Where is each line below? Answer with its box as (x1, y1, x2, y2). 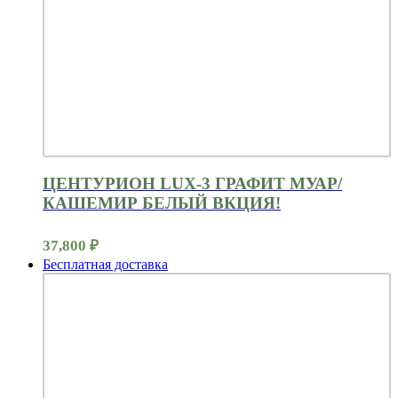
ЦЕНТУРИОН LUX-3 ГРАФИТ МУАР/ (43, 173, 342, 193)
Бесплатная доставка (43, 257, 168, 273)
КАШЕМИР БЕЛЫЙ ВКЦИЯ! (43, 193, 281, 212)
